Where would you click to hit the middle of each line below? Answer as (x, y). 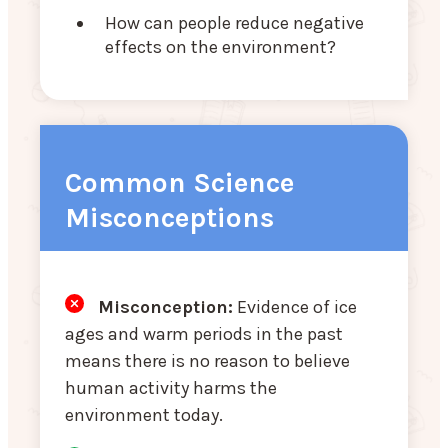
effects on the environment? (220, 47)
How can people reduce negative (234, 23)
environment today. (144, 414)
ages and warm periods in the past (204, 333)
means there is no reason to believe (207, 360)
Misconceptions (169, 217)
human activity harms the (171, 387)
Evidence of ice (297, 306)
